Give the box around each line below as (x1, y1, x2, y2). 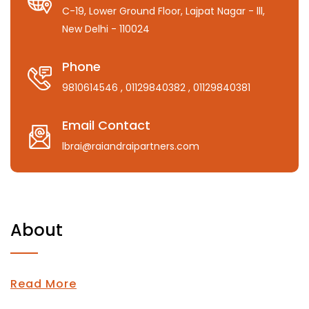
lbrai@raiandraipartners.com (62, 139, 199, 153)
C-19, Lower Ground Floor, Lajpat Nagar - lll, (62, 4, 265, 18)
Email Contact (62, 117, 150, 134)
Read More (10, 276, 77, 292)
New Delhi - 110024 (62, 22, 150, 36)
